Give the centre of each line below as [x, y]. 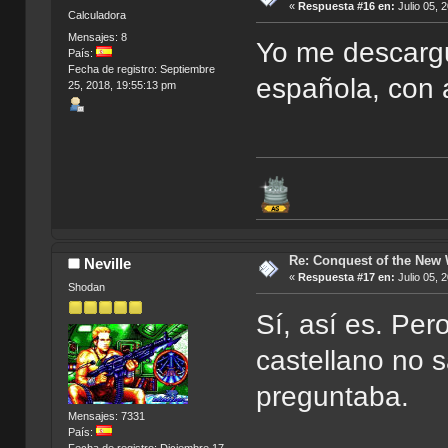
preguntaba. [333, 396]
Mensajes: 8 [97, 36]
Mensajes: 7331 [106, 416]
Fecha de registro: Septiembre [141, 68]
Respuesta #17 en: [346, 277]
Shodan [86, 286]
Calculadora [96, 15]
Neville [108, 264]
